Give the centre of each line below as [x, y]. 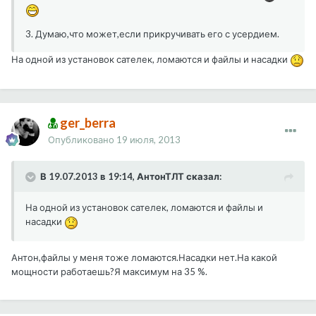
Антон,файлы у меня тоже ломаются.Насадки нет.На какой [144, 258]
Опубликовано [82, 140]
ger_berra [87, 123]
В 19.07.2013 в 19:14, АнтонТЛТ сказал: [131, 177]
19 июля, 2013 [148, 140]
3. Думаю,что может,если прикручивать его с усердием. [152, 34]
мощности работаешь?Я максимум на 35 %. [109, 272]
